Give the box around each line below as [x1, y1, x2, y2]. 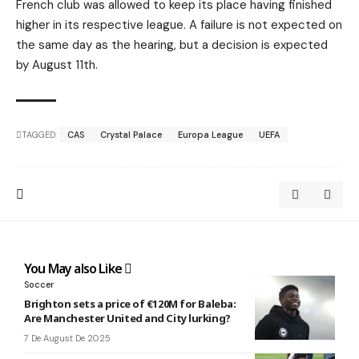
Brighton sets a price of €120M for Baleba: [24, 296, 236, 311]
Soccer [24, 278, 54, 290]
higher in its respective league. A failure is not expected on [16, 16, 342, 33]
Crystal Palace [100, 128, 162, 140]
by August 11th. [16, 56, 98, 73]
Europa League [178, 128, 243, 140]
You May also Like [24, 259, 125, 277]
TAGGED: [22, 128, 57, 140]
